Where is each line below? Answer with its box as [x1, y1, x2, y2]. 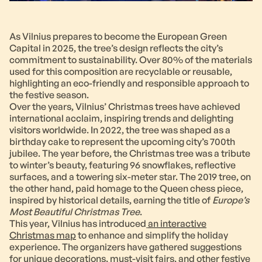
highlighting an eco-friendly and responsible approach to [9, 77, 249, 89]
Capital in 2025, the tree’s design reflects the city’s [9, 42, 223, 54]
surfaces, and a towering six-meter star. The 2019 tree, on [9, 171, 251, 183]
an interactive [148, 218, 206, 230]
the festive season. [9, 89, 89, 101]
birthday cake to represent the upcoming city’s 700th [9, 136, 235, 148]
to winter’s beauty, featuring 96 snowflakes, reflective [9, 159, 236, 171]
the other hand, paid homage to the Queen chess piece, [9, 182, 243, 195]
